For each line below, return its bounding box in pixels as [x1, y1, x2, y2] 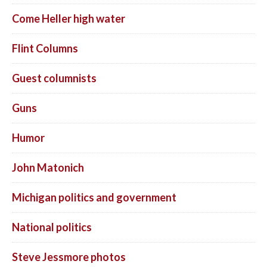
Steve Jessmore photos [12, 250, 126, 263]
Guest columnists [12, 71, 97, 85]
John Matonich [12, 160, 84, 174]
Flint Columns [12, 41, 78, 55]
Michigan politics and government [12, 190, 176, 204]
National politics [12, 220, 92, 234]
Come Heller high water [12, 11, 125, 25]
